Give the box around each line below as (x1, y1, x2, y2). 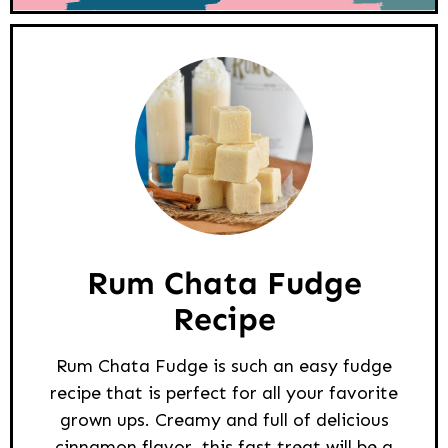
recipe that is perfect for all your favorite (50, 382, 398, 405)
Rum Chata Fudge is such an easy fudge (56, 355, 392, 378)
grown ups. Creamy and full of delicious (59, 409, 389, 432)
